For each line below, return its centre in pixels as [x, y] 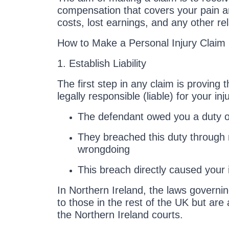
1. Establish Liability [102, 63]
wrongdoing [104, 149]
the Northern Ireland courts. [120, 215]
